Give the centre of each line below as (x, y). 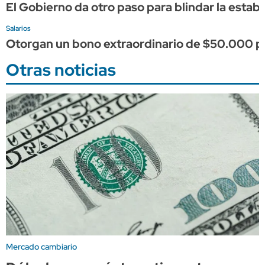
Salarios (18, 28)
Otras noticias (61, 70)
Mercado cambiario (41, 246)
